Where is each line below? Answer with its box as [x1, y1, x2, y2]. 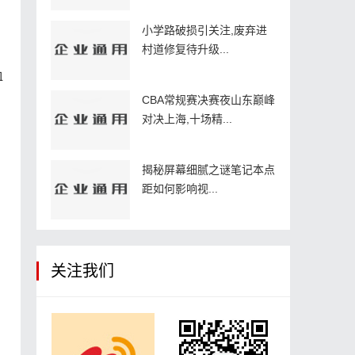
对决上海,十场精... [142, 112, 232, 125]
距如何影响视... [142, 181, 218, 195]
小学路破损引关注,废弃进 [142, 23, 267, 36]
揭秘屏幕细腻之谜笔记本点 [142, 162, 275, 176]
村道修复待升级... [142, 42, 229, 55]
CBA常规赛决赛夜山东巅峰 [142, 93, 275, 106]
